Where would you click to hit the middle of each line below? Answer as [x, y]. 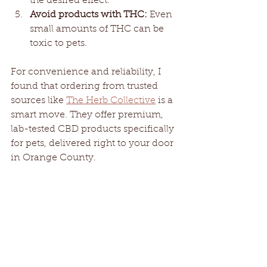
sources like [38, 100]
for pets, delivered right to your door [93, 143]
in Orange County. [53, 158]
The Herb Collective [111, 100]
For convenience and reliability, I [87, 72]
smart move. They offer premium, [88, 115]
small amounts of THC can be [98, 29]
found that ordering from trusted [86, 86]
